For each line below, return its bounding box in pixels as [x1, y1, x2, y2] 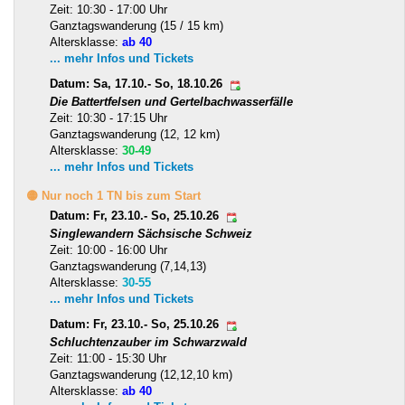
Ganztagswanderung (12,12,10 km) [50, 367, 232, 381]
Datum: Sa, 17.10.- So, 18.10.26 [50, 77, 226, 91]
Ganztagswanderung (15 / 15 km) [50, 18, 223, 33]
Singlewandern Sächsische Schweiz [50, 226, 252, 240]
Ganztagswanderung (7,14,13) [50, 259, 206, 273]
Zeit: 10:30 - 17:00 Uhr [50, 2, 167, 16]
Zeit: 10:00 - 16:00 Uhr [50, 242, 167, 257]
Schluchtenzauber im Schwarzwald [50, 334, 247, 349]
